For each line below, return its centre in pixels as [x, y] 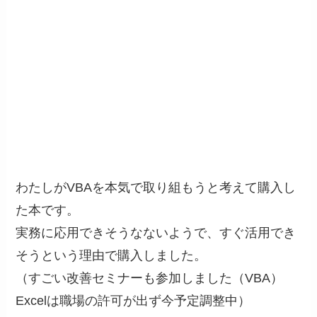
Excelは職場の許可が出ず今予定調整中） [133, 300]
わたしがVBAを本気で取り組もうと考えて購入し [156, 187]
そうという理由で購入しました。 [111, 255]
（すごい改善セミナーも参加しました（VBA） [150, 278]
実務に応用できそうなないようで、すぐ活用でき [156, 232]
